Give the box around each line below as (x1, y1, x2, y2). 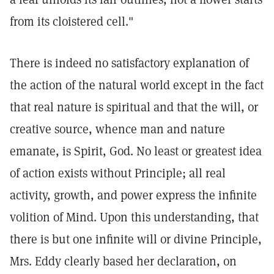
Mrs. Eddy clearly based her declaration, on (10, 253, 237, 269)
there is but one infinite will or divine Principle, (10, 231, 262, 247)
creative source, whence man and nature (10, 121, 225, 137)
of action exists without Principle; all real (10, 165, 226, 181)
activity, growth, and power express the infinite (10, 187, 257, 203)
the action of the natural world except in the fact (10, 77, 264, 93)
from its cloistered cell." (10, 13, 133, 29)
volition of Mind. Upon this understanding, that (10, 209, 259, 225)
